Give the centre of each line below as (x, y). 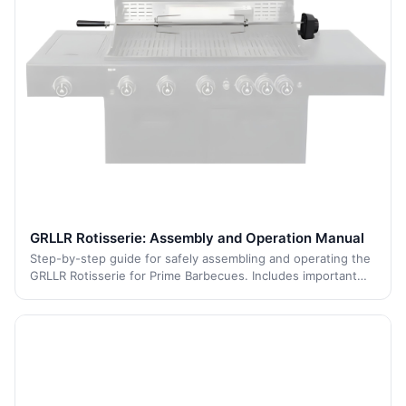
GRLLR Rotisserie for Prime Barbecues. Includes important (193, 275)
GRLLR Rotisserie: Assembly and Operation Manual (197, 238)
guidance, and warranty (97, 310)
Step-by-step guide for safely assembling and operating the (200, 258)
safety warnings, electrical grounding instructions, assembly (200, 293)
